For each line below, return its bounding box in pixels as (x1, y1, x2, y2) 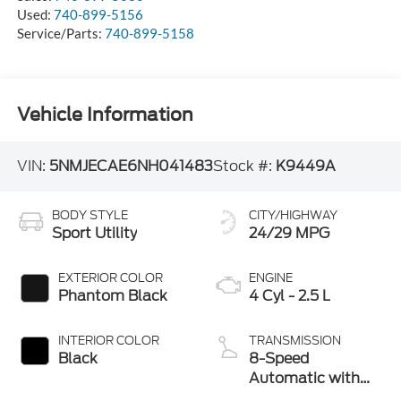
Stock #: (212, 155, 276, 176)
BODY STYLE (51, 207, 128, 225)
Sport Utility (51, 223, 137, 244)
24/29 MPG (249, 223, 329, 244)
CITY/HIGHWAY (249, 207, 337, 225)
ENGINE (249, 269, 293, 287)
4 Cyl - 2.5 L (249, 286, 330, 307)
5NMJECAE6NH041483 (48, 155, 213, 176)
